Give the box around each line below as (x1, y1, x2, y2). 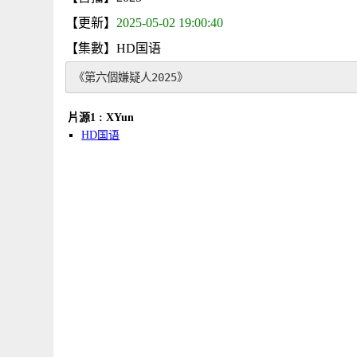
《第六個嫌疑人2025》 (73, 70, 188, 84)
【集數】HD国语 (65, 41, 162, 56)
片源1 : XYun (68, 112, 135, 124)
